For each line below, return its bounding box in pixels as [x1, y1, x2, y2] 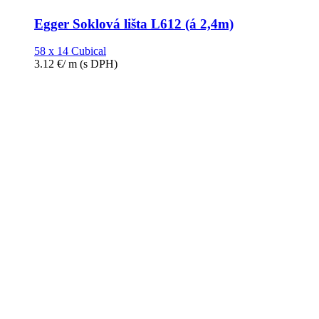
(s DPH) [77, 58, 117, 70]
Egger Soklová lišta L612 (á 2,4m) [34, 16, 234, 31]
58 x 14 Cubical [34, 45, 106, 58]
